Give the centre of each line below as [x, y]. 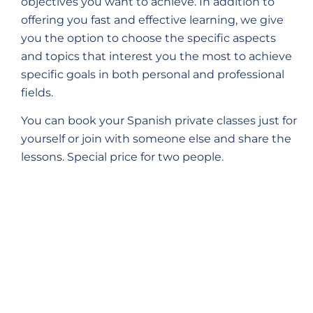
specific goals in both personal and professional [153, 74]
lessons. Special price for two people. [122, 157]
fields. [37, 92]
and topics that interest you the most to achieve [156, 56]
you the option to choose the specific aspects [148, 38]
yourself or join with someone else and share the [156, 139]
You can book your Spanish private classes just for [159, 121]
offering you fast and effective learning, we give [152, 20]
